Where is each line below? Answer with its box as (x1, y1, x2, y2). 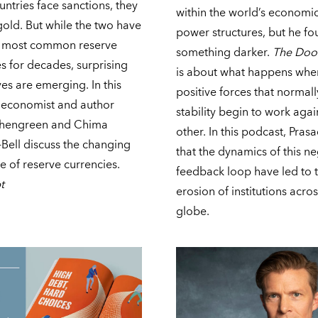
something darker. (176, 43, 273, 63)
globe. (176, 202, 210, 222)
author (79, 94, 114, 115)
